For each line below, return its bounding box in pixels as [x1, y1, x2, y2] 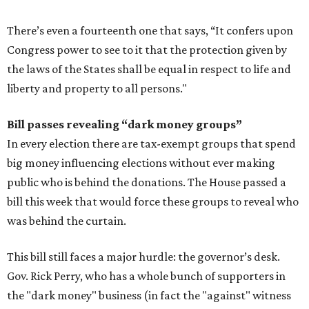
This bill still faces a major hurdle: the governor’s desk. [7, 250, 280, 264]
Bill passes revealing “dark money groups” [7, 117, 242, 132]
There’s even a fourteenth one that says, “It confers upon [7, 23, 293, 38]
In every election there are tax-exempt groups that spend [7, 137, 296, 151]
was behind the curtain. [7, 214, 126, 228]
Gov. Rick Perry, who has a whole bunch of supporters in [7, 269, 286, 283]
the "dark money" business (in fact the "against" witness [7, 288, 291, 303]
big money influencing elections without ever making [7, 156, 275, 170]
